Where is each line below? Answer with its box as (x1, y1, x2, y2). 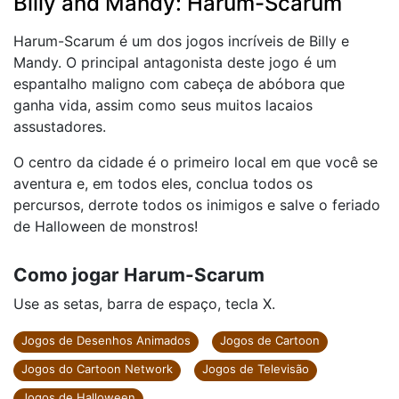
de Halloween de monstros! (13, 217, 198, 235)
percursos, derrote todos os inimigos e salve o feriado (13, 196, 380, 214)
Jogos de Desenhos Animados (21, 333, 191, 347)
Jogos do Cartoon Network (21, 362, 173, 376)
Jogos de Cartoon (220, 333, 320, 347)
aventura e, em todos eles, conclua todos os (13, 175, 313, 192)
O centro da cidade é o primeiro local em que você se (13, 153, 378, 171)
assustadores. (13, 118, 106, 135)
